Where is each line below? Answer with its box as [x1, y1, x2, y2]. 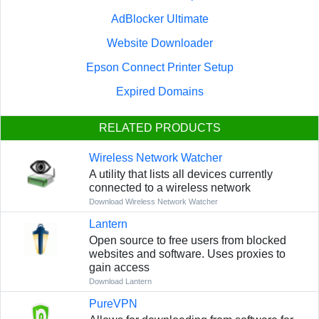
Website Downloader [107, 37, 213, 50]
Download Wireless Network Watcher [88, 197, 218, 206]
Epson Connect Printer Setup [86, 61, 234, 74]
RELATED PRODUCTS [98, 122, 221, 135]
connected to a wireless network [88, 182, 251, 194]
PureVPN [88, 298, 137, 310]
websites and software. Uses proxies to [88, 248, 286, 261]
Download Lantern [88, 277, 152, 286]
